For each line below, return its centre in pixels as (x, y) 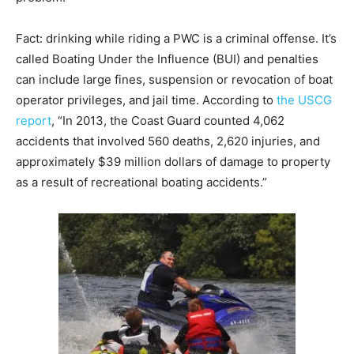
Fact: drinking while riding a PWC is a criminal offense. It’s (176, 38)
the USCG (304, 100)
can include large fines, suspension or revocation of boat (174, 79)
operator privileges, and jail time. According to (146, 100)
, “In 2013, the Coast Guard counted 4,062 (168, 120)
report (34, 120)
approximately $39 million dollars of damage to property (173, 161)
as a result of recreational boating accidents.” (141, 182)
